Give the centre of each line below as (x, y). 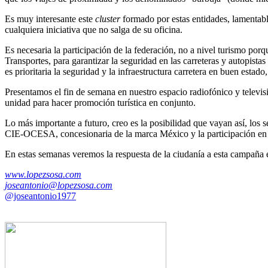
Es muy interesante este (50, 19)
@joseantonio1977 (40, 196)
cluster (109, 19)
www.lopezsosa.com (43, 174)
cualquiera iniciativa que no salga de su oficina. (94, 29)
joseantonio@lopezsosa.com (59, 185)
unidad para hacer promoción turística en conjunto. (100, 102)
